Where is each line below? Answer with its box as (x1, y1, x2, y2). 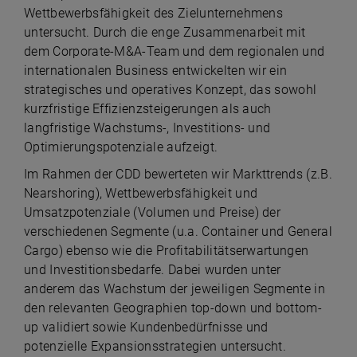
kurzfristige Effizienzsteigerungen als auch (24, 101, 272, 116)
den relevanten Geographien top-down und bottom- (24, 300, 323, 316)
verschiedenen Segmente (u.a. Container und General (24, 224, 333, 239)
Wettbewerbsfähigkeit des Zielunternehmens (24, 6, 284, 21)
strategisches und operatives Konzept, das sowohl (24, 82, 317, 97)
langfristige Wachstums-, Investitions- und (24, 120, 271, 135)
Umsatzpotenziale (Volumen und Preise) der (24, 205, 281, 220)
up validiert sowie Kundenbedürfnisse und (24, 320, 269, 335)
